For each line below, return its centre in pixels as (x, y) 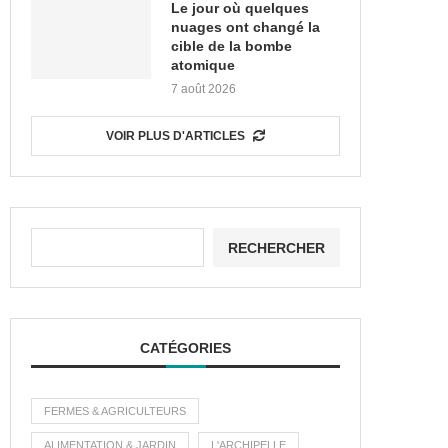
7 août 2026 (203, 89)
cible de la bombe (231, 46)
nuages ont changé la (245, 27)
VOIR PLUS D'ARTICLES (175, 136)
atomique (203, 65)
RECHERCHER (276, 247)
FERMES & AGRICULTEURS (115, 411)
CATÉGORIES (185, 348)
